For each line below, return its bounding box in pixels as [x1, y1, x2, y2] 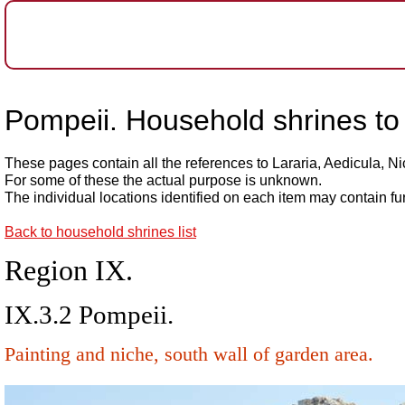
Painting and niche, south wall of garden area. [5, 343, 373, 365]
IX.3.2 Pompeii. [5, 300, 174, 329]
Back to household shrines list [5, 224, 196, 240]
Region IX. [5, 254, 133, 287]
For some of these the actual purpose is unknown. [5, 173, 322, 188]
